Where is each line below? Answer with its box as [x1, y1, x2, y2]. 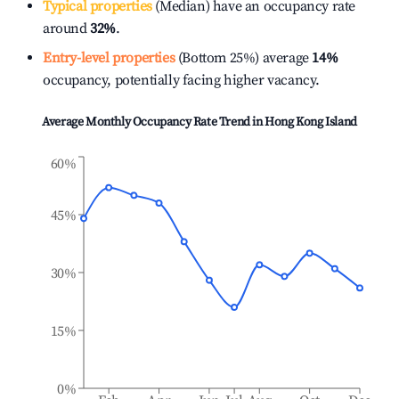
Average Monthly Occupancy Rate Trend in [42, 114, 265, 130]
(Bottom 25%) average [175, 49, 309, 67]
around [43, 20, 91, 37]
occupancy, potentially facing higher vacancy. [43, 71, 321, 89]
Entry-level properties [43, 49, 175, 67]
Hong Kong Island [265, 114, 357, 130]
